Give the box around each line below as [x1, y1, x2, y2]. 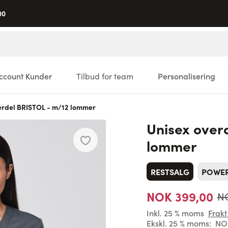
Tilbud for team [76, 71, 133, 81]
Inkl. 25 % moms [147, 208, 204, 218]
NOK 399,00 [147, 188, 213, 205]
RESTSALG [151, 166, 189, 177]
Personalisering [158, 71, 215, 81]
